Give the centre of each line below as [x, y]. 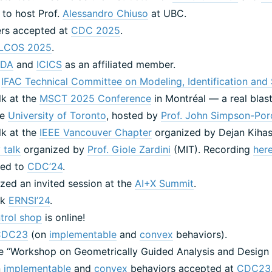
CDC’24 [45, 166]
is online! [64, 217]
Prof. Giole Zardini [129, 149]
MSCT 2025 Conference [96, 98]
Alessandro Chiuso [106, 13]
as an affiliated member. [119, 64]
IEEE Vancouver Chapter [96, 132]
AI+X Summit [165, 183]
